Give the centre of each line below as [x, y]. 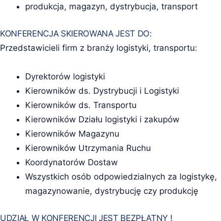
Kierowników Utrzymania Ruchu [88, 148]
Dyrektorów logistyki [65, 77]
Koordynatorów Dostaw [71, 163]
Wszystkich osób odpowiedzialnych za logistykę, [121, 177]
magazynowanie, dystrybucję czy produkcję [111, 191]
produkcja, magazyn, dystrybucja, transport [111, 7]
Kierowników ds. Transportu [81, 105]
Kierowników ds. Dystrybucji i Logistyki [102, 91]
